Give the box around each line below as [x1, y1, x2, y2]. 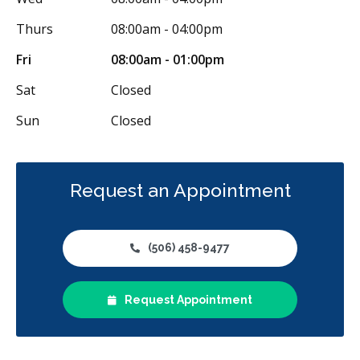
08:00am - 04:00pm [111, 19, 223, 38]
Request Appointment [125, 292, 252, 306]
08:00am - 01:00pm [111, 50, 224, 68]
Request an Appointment [69, 178, 291, 201]
